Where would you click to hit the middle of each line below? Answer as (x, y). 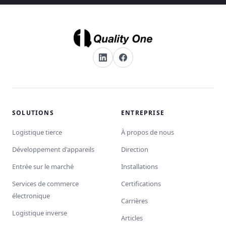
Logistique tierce (37, 132)
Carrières (134, 201)
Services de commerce (45, 184)
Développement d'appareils (53, 149)
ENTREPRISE (143, 113)
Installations (139, 166)
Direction (135, 149)
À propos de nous (148, 132)
